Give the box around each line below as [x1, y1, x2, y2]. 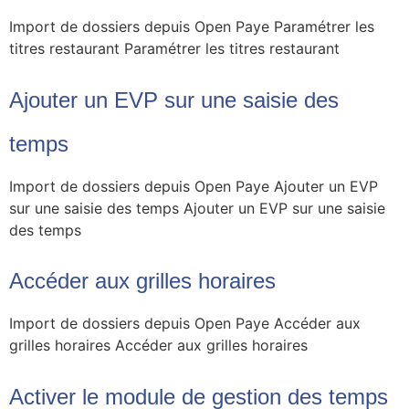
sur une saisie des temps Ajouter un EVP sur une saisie [9, 198, 385, 217]
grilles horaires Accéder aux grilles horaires [9, 336, 308, 355]
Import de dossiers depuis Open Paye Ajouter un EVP [9, 176, 378, 195]
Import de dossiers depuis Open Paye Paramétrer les [9, 17, 374, 37]
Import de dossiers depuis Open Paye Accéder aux [9, 314, 361, 333]
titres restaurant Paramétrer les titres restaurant [9, 39, 340, 58]
